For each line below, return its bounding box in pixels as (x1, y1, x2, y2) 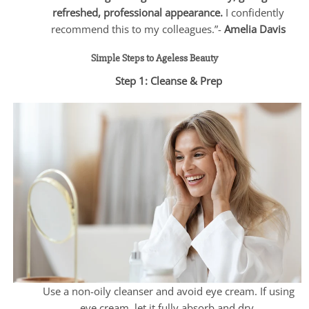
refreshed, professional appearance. (52, 5, 223, 19)
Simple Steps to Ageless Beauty (91, 52, 218, 66)
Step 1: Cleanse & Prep (114, 73, 222, 88)
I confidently (223, 5, 284, 19)
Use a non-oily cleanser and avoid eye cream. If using (42, 283, 295, 298)
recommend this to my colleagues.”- (51, 21, 221, 36)
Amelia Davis (221, 21, 286, 36)
